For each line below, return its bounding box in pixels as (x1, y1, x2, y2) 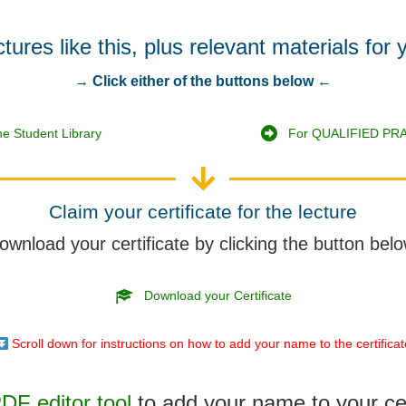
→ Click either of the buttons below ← (74, 72, 332, 89)
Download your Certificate (143, 288, 292, 304)
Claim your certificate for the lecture (49, 201, 357, 223)
